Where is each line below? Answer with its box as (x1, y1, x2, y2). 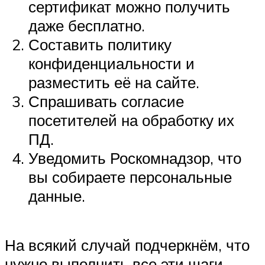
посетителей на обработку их (28, 110, 234, 130)
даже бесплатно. (28, 15, 145, 35)
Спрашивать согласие (28, 91, 184, 111)
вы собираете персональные (28, 167, 232, 186)
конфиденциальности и (28, 53, 195, 73)
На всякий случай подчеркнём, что (5, 235, 250, 255)
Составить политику (28, 34, 172, 54)
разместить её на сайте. (28, 72, 199, 92)
